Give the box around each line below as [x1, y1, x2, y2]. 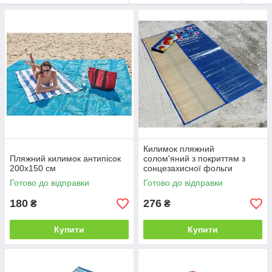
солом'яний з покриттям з [143, 154, 245, 163]
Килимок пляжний [143, 144, 214, 154]
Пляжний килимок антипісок [10, 154, 121, 163]
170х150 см [143, 173, 189, 183]
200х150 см [10, 163, 56, 173]
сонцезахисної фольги [143, 163, 233, 173]
